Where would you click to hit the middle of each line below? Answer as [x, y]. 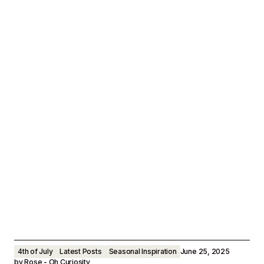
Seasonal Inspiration [143, 251]
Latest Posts [81, 251]
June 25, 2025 [205, 251]
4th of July [35, 251]
